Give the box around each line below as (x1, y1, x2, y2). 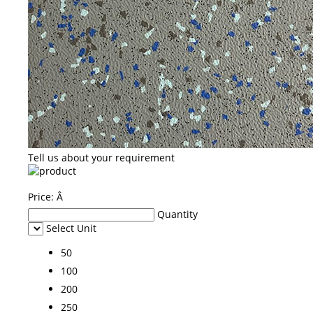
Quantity (157, 207, 198, 221)
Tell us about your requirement (28, 150, 175, 164)
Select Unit (46, 221, 96, 235)
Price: (28, 189, 57, 203)
